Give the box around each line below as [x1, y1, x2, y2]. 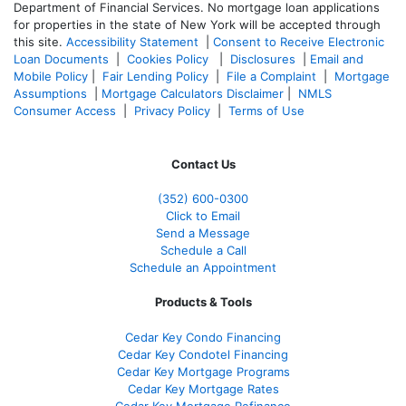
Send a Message [156, 225, 250, 240]
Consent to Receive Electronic [213, 34, 384, 49]
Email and [310, 51, 363, 66]
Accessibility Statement [66, 34, 198, 49]
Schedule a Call [159, 242, 246, 257]
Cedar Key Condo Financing [125, 329, 281, 344]
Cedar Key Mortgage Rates [127, 381, 279, 396]
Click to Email [166, 208, 240, 223]
